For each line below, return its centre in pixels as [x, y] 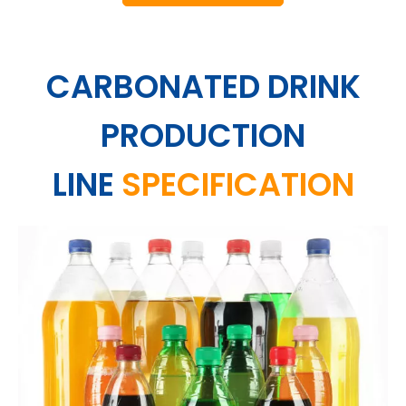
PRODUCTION [203, 135]
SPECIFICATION [237, 184]
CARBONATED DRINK [203, 86]
